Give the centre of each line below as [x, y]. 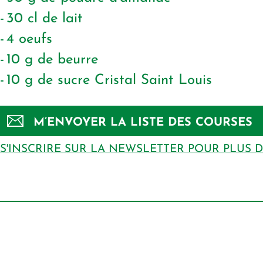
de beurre [68, 60]
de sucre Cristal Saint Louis [125, 81]
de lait [63, 19]
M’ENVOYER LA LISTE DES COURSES [143, 123]
